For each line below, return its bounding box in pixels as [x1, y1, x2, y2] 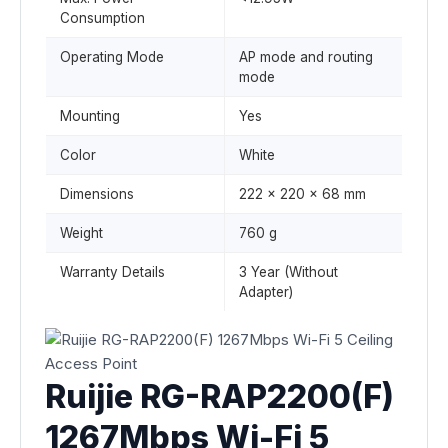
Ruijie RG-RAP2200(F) [45, 377, 394, 416]
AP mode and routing [239, 49, 373, 65]
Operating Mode [60, 49, 164, 65]
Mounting [60, 108, 120, 124]
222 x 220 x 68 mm [239, 186, 366, 202]
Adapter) [239, 284, 293, 300]
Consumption [60, 10, 145, 26]
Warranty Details [60, 264, 165, 280]
